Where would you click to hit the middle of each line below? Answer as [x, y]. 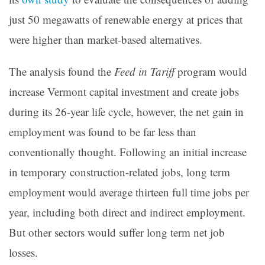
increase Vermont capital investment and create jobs [124, 92]
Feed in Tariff [144, 72]
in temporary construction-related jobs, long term [119, 172]
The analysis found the [62, 72]
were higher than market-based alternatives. [106, 40]
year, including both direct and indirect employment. [127, 212]
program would [211, 72]
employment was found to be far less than [103, 132]
